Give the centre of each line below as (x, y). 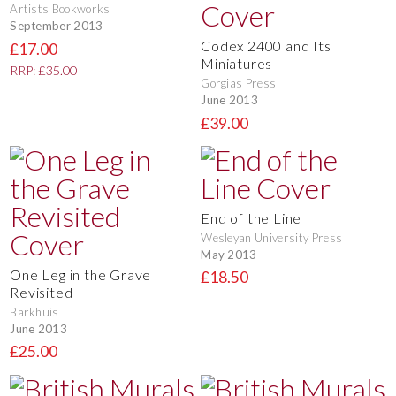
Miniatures (237, 64)
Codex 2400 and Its (266, 46)
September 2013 (57, 25)
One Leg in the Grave (81, 275)
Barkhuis (34, 312)
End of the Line (251, 218)
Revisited (42, 293)
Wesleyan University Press (272, 238)
